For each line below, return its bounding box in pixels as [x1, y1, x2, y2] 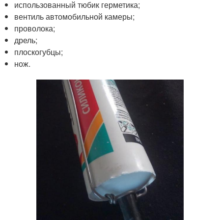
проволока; [14, 22, 55, 34]
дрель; [14, 34, 38, 46]
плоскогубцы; [14, 46, 63, 57]
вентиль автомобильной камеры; [14, 10, 135, 22]
